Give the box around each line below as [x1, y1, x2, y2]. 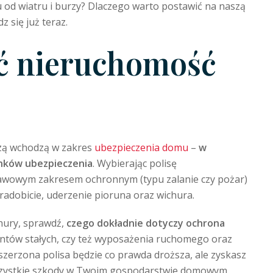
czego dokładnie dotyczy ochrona [66, 216, 225, 230]
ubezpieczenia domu [94, 141, 188, 154]
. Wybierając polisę [93, 157, 177, 170]
